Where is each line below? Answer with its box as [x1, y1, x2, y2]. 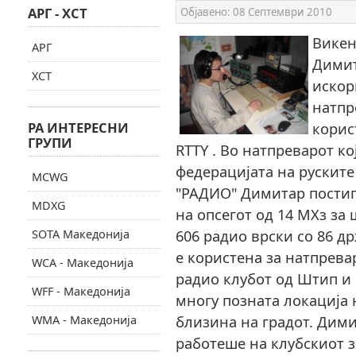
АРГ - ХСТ [27, 4, 87, 22]
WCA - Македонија [31, 255, 133, 270]
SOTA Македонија [31, 226, 130, 242]
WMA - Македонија [31, 312, 137, 327]
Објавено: [180, 5, 233, 19]
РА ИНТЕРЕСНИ [27, 118, 129, 137]
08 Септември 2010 [232, 5, 332, 19]
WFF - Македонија [31, 284, 130, 299]
